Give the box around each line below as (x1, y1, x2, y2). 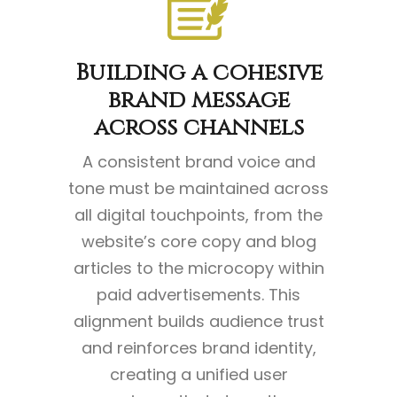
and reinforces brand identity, (81, 337, 316, 360)
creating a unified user (109, 363, 288, 386)
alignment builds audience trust (73, 310, 324, 333)
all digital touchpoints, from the (74, 204, 323, 227)
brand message (107, 85, 290, 117)
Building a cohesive (74, 58, 323, 90)
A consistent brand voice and (82, 151, 315, 174)
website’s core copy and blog (81, 230, 316, 253)
